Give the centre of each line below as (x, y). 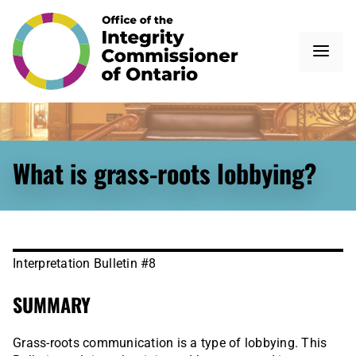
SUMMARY (52, 305)
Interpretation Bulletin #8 (85, 264)
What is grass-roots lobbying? (164, 173)
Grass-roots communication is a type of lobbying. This (170, 343)
